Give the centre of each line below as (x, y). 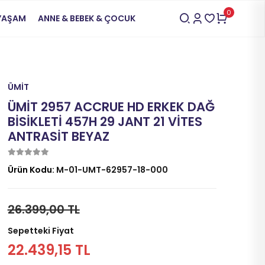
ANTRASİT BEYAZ (58, 136)
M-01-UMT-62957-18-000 (112, 170)
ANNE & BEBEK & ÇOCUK (86, 18)
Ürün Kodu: (32, 170)
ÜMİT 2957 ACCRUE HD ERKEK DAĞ (111, 107)
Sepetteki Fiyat (41, 231)
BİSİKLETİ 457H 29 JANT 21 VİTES (105, 122)
